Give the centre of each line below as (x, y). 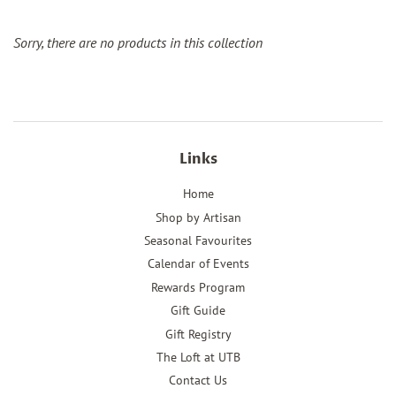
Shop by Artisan (198, 217)
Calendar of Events (198, 264)
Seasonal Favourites (198, 240)
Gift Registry (198, 334)
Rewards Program (198, 287)
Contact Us (198, 381)
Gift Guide (198, 311)
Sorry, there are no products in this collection (138, 43)
